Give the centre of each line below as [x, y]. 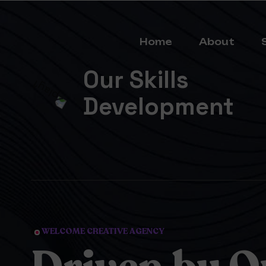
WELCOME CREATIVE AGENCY [103, 231]
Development [159, 107]
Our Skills [136, 80]
